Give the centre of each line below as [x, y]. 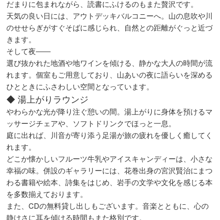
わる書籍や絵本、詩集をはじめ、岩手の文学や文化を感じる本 [110, 182]
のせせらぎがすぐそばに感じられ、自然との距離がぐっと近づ [110, 27]
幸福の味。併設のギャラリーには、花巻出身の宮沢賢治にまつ [110, 170]
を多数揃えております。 [47, 193]
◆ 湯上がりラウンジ [48, 98]
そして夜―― [29, 51]
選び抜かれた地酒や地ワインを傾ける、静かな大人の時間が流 [110, 62]
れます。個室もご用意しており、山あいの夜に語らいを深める [110, 74]
